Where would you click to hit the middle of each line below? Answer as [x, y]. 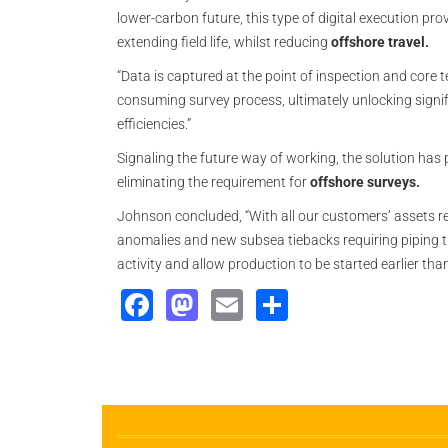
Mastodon [273, 302]
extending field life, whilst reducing [224, 42]
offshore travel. [380, 42]
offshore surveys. [365, 182]
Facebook [227, 302]
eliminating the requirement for [213, 182]
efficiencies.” [154, 124]
